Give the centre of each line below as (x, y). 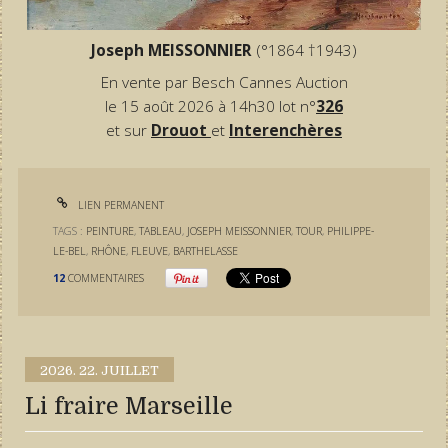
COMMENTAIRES (106, 277)
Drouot (179, 131)
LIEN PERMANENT (120, 204)
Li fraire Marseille (129, 406)
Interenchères (285, 131)
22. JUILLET (119, 370)
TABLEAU (161, 231)
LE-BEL (70, 251)
